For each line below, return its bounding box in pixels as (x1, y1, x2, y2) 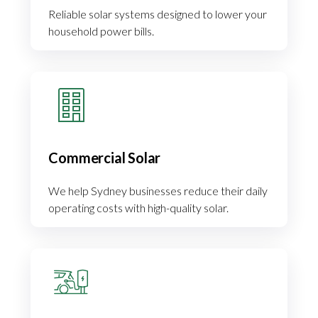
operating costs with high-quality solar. (48, 201, 229, 215)
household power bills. (48, 24, 155, 38)
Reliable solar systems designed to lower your (48, 7, 268, 21)
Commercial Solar (48, 149, 161, 167)
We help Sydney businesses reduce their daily (48, 184, 268, 198)
